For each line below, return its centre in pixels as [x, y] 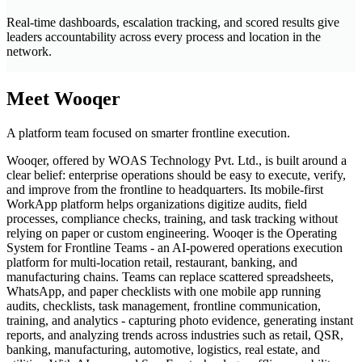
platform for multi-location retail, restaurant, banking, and [152, 262]
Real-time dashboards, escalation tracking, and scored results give [173, 22]
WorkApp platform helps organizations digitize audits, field [157, 204]
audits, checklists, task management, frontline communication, [164, 305]
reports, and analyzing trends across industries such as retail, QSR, [175, 335]
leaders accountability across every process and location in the [164, 36]
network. [29, 51]
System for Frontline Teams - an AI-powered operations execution [175, 247]
